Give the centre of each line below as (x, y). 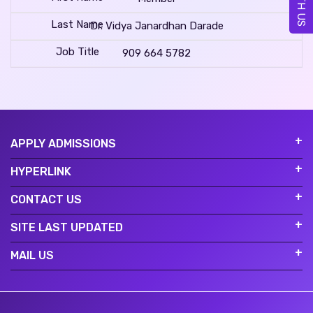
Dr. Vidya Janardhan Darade (156, 26)
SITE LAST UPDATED (67, 227)
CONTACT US (46, 199)
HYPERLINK (41, 171)
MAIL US (32, 255)
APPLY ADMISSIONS (63, 143)
